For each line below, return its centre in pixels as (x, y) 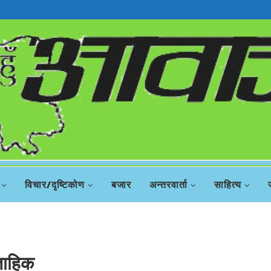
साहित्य (228, 184)
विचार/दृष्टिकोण (55, 184)
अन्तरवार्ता (168, 184)
